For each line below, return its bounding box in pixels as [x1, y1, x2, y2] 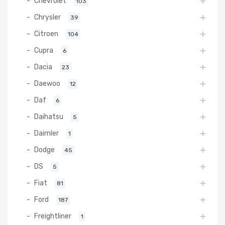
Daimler [34, 129, 59, 137]
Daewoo [34, 79, 60, 87]
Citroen [34, 29, 58, 38]
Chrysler [34, 13, 61, 21]
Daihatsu [34, 112, 63, 121]
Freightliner [34, 211, 71, 220]
